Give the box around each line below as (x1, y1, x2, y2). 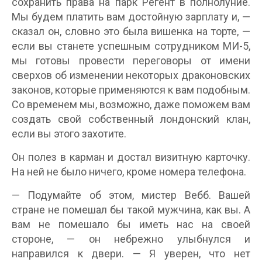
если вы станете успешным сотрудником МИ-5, (12, 40, 250, 52)
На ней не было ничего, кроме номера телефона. (12, 166, 246, 178)
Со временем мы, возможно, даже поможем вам (12, 98, 250, 111)
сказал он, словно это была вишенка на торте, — (12, 25, 250, 37)
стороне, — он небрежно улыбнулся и (12, 233, 250, 245)
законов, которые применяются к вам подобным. (12, 84, 250, 96)
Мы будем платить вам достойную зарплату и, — (12, 11, 250, 23)
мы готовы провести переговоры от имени (12, 54, 250, 67)
